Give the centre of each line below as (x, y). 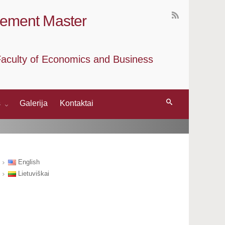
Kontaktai (77, 103)
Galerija (34, 103)
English (28, 162)
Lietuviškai (33, 174)
